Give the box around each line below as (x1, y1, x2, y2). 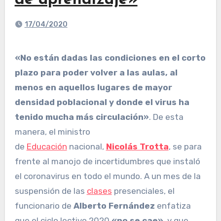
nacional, (67, 142, 106, 152)
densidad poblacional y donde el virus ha (14, 97, 189, 108)
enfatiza (154, 201, 191, 211)
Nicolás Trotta (106, 142, 169, 152)
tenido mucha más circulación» (14, 112, 149, 122)
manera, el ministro (14, 127, 90, 137)
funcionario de (14, 201, 74, 211)
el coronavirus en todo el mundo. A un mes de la (14, 171, 201, 182)
